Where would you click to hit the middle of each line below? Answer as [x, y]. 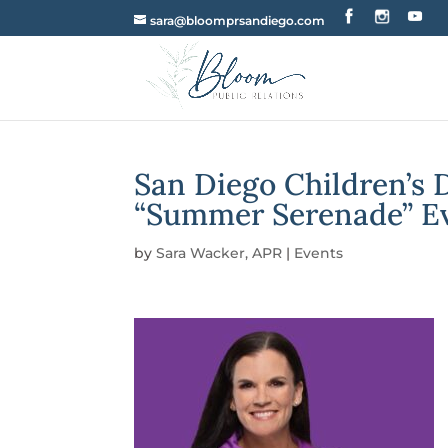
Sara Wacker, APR [219, 253]
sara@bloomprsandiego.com [238, 20]
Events [319, 253]
